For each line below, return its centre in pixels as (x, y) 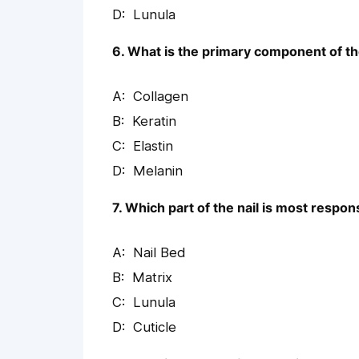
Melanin (158, 171)
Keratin (154, 121)
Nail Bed (159, 253)
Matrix (152, 278)
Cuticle (155, 327)
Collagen (161, 97)
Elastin (153, 146)
